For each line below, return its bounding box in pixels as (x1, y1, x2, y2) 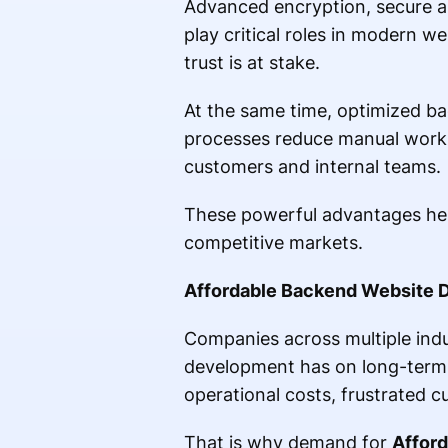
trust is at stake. (183, 52, 320, 74)
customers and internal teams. (183, 156, 441, 178)
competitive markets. (183, 232, 363, 254)
